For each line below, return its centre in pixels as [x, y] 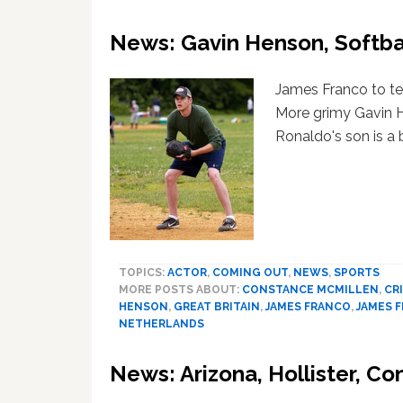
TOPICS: [143, 273]
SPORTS [357, 273]
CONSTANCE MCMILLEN [310, 290]
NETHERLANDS [161, 324]
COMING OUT [250, 273]
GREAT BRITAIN [217, 307]
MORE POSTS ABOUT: [180, 290]
